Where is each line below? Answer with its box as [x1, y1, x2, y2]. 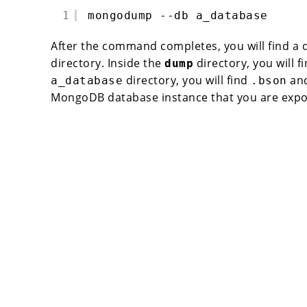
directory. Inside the [51, 55, 164, 71]
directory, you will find [123, 72, 251, 88]
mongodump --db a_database [88, 8, 268, 22]
